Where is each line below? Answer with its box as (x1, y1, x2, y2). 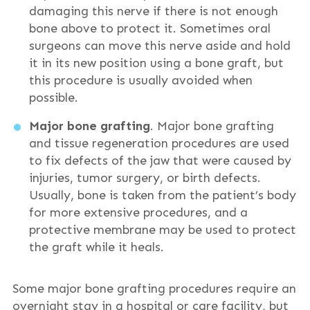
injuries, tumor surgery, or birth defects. (28, 170, 261, 185)
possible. (28, 90, 78, 105)
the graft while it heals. (28, 239, 164, 255)
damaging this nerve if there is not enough (28, 3, 278, 19)
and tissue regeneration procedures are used (28, 136, 289, 151)
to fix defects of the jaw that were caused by (28, 153, 291, 168)
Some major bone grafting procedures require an (12, 281, 296, 297)
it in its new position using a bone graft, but (28, 55, 284, 71)
